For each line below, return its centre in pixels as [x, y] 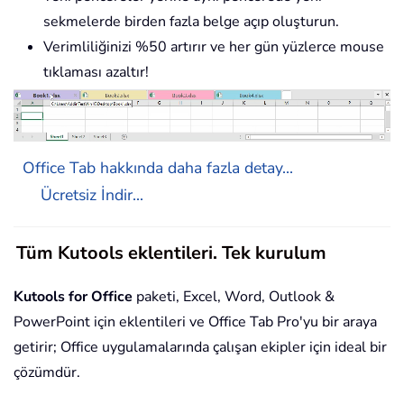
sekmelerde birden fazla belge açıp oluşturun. [191, 21]
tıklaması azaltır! [96, 72]
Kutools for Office [73, 297]
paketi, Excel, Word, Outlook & [234, 297]
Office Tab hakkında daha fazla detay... [158, 168]
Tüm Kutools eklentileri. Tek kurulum [171, 253]
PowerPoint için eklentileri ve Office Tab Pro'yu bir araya [195, 322]
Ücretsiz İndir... [92, 195]
